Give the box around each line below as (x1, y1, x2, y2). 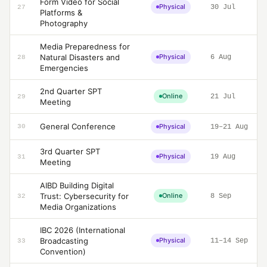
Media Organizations (40, 202, 116, 212)
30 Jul (210, 3, 235, 11)
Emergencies (40, 63, 88, 73)
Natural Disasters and (40, 52, 120, 62)
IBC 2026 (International (40, 225, 125, 235)
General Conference (40, 122, 116, 131)
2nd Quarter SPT (40, 86, 102, 96)
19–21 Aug (210, 123, 248, 131)
